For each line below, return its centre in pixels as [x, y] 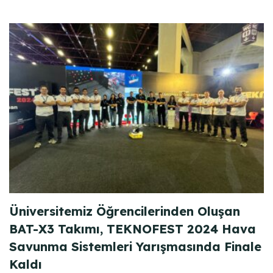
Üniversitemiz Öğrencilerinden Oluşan [125, 211]
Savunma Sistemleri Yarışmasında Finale [135, 246]
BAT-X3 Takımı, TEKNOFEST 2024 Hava [133, 229]
